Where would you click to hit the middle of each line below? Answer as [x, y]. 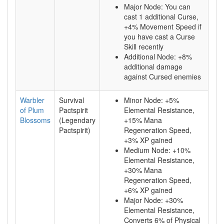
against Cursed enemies [162, 76]
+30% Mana [143, 170]
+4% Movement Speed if [163, 26]
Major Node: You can [157, 6]
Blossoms [35, 120]
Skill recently [144, 46]
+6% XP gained [148, 190]
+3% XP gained [148, 140]
